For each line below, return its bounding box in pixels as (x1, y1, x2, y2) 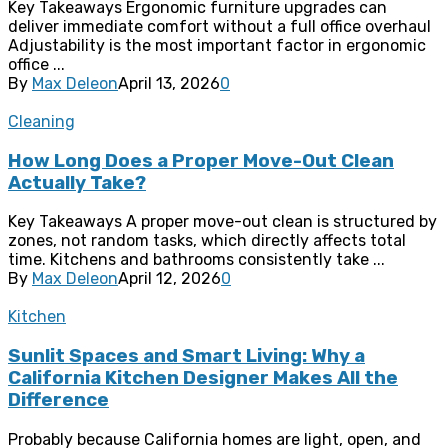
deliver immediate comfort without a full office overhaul (8, 16, 431, 36)
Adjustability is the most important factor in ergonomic (8, 35, 426, 55)
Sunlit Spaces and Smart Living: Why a (8, 345, 365, 368)
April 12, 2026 (118, 269, 221, 289)
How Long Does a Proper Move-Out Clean (8, 149, 394, 172)
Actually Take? (8, 171, 146, 194)
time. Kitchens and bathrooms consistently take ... (8, 250, 385, 270)
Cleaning (8, 111, 75, 131)
